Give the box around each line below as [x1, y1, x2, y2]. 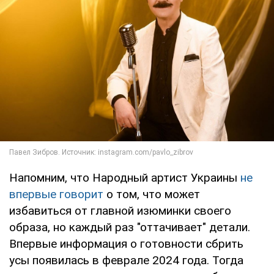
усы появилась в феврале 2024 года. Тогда [9, 253, 243, 268]
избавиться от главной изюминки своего [9, 204, 231, 218]
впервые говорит [9, 187, 103, 202]
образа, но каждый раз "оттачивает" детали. [9, 220, 250, 235]
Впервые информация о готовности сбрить [9, 237, 243, 251]
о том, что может [103, 187, 200, 202]
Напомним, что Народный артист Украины [9, 171, 240, 185]
